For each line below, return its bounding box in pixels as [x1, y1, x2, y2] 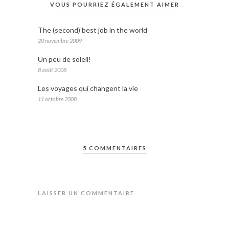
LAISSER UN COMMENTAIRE [38, 189, 134, 196]
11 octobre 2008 [38, 95, 77, 102]
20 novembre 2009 [38, 37, 82, 44]
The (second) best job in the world [38, 25, 147, 34]
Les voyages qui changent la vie [38, 83, 138, 93]
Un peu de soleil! [38, 54, 91, 63]
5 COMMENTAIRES [82, 144, 147, 151]
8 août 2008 [38, 66, 66, 73]
